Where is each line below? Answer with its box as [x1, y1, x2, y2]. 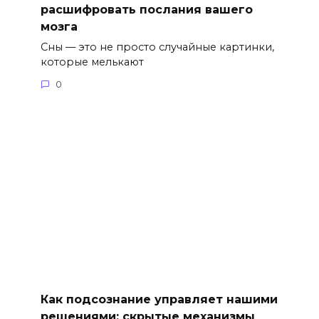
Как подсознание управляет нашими [40, 292, 278, 306]
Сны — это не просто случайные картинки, [40, 40, 274, 53]
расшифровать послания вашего [40, 2, 253, 16]
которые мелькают [40, 55, 144, 68]
